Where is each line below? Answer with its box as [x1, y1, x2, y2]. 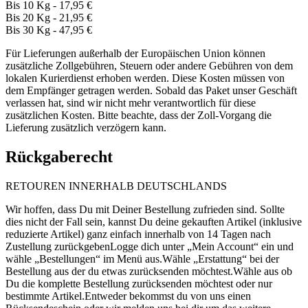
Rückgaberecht [5, 148, 113, 166]
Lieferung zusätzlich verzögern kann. [5, 122, 166, 134]
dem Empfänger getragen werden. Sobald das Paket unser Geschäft [5, 85, 297, 97]
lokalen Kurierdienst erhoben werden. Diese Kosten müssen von [5, 72, 285, 85]
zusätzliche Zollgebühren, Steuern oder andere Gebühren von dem [5, 60, 293, 72]
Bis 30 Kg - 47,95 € [5, 24, 92, 36]
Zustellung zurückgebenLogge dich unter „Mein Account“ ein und [5, 241, 294, 253]
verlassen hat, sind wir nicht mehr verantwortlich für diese [5, 97, 256, 109]
